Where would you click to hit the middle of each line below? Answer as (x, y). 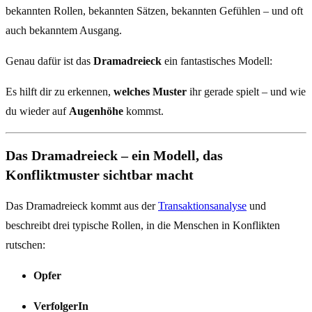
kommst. (143, 111)
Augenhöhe (96, 111)
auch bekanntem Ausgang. (64, 31)
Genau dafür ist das (49, 61)
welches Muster (150, 92)
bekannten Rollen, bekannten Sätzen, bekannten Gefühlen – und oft (154, 11)
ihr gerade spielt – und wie (246, 92)
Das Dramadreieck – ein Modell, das (114, 155)
